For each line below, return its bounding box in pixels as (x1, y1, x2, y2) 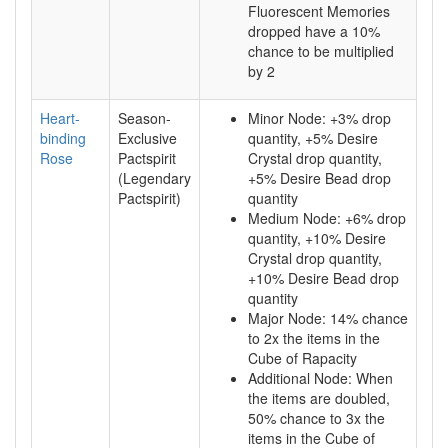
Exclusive (118, 128, 177, 148)
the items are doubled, (248, 388, 390, 408)
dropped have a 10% (248, 21, 380, 41)
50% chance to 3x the (248, 408, 385, 428)
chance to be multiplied (248, 41, 394, 61)
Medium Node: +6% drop (248, 208, 406, 228)
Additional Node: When (248, 368, 393, 388)
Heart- (40, 108, 80, 128)
